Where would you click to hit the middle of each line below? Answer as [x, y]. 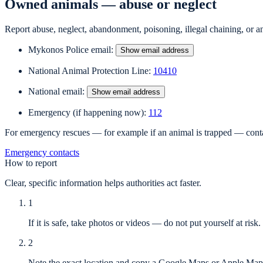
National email [55, 92]
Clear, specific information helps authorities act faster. [103, 183]
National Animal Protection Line [88, 71]
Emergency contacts [42, 153]
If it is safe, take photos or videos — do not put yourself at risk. [144, 223]
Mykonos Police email [70, 50]
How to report [31, 163]
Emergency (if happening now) [86, 113]
